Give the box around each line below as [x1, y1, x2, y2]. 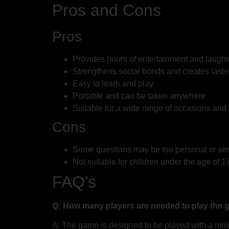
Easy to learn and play [73, 79, 153, 88]
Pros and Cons [52, 1, 161, 20]
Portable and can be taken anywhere [73, 91, 205, 101]
